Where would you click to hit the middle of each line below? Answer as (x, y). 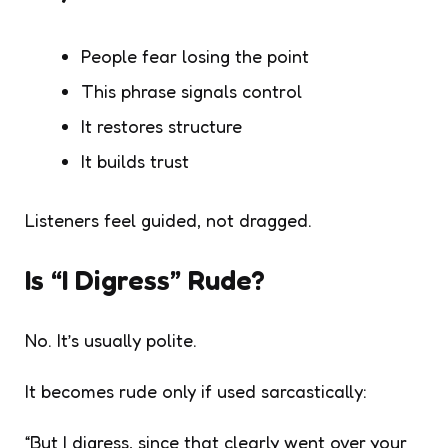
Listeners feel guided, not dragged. (168, 219)
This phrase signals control (191, 90)
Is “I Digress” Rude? (145, 279)
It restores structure (161, 125)
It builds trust (135, 160)
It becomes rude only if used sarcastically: (196, 390)
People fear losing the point (195, 55)
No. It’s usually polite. (111, 339)
